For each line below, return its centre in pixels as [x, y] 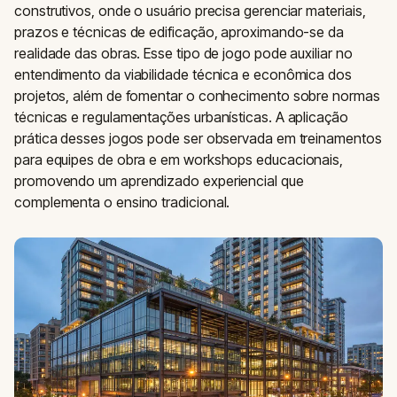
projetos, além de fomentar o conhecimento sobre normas [197, 96]
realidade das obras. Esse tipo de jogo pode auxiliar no [183, 53]
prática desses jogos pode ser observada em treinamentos [198, 138]
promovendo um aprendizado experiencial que [159, 181]
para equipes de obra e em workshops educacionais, [179, 160]
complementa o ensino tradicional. [122, 202]
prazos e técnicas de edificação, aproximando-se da [179, 32]
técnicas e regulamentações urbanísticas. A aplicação [181, 117]
